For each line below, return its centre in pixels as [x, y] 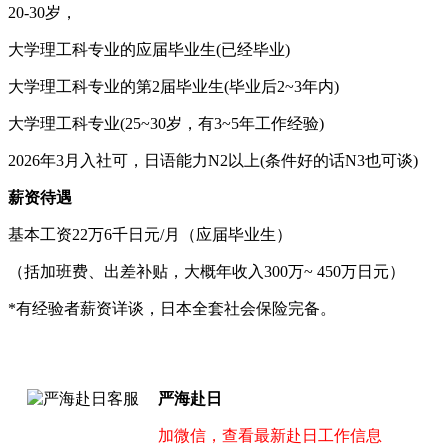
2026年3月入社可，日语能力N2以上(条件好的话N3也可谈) [213, 160]
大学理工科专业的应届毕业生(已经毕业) [149, 49]
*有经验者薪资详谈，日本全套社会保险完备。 [172, 308]
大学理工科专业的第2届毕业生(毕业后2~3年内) [173, 86]
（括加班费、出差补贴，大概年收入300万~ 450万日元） [206, 271]
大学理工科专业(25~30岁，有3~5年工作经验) [166, 123]
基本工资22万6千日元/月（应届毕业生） [150, 234]
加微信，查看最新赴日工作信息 [270, 435]
